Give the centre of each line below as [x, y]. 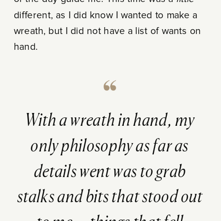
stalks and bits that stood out [110, 197]
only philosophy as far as [110, 146]
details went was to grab [110, 171]
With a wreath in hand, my [110, 120]
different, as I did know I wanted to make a [106, 15]
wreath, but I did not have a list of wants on [107, 31]
